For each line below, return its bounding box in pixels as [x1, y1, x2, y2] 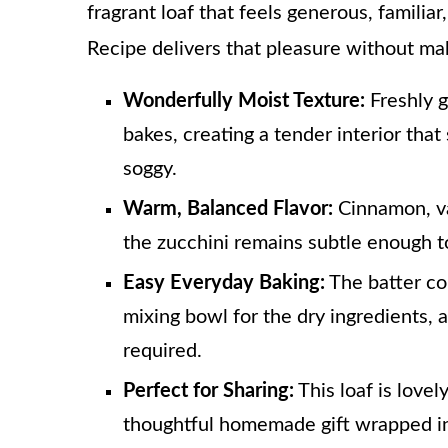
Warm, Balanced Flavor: [123, 198, 333, 219]
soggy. [123, 158, 177, 179]
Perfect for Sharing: [123, 380, 294, 401]
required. [123, 340, 202, 361]
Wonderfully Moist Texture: [123, 90, 365, 111]
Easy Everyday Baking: [123, 272, 325, 293]
